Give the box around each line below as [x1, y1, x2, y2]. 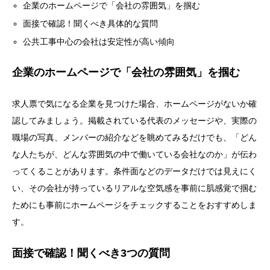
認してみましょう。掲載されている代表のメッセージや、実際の [12, 115, 257, 125]
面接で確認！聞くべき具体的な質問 [23, 19, 159, 29]
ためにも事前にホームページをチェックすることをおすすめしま [12, 199, 257, 210]
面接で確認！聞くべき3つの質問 [12, 246, 170, 259]
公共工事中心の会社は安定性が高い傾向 [23, 37, 175, 47]
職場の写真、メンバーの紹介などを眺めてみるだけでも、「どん [12, 132, 257, 142]
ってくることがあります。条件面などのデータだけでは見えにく [12, 166, 257, 176]
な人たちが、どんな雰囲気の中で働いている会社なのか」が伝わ [12, 149, 257, 159]
